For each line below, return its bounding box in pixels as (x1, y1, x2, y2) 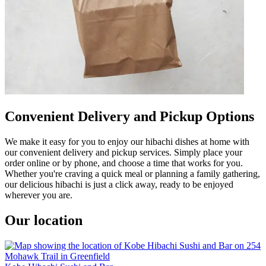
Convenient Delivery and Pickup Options (5, 108, 254, 124)
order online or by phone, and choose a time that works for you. (5, 157, 243, 168)
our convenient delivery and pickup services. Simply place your (5, 147, 242, 157)
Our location (5, 212, 83, 228)
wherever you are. (5, 189, 72, 200)
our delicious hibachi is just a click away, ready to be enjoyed (5, 179, 233, 189)
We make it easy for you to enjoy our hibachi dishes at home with (5, 136, 249, 147)
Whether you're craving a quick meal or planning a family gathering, (5, 168, 260, 179)
